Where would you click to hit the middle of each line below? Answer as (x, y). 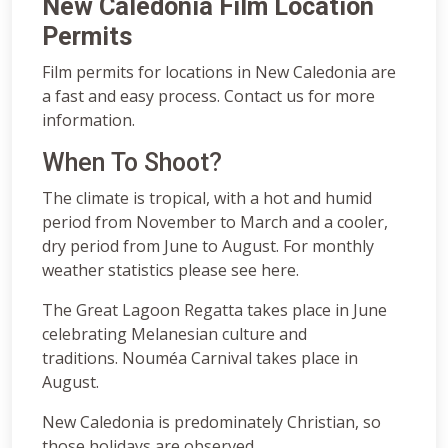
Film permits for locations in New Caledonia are (219, 71)
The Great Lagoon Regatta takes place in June (214, 309)
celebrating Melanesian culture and (174, 333)
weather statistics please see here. (170, 269)
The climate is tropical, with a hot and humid (207, 197)
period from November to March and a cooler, (215, 221)
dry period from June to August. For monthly (208, 245)
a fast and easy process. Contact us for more (208, 95)
